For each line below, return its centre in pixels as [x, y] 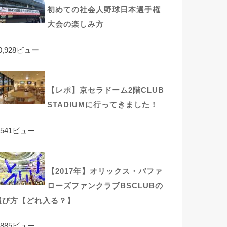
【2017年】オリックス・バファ [105, 171]
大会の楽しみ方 [75, 25]
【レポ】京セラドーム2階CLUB [106, 90]
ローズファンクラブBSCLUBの [105, 186]
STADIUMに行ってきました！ [103, 105]
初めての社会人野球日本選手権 [104, 10]
